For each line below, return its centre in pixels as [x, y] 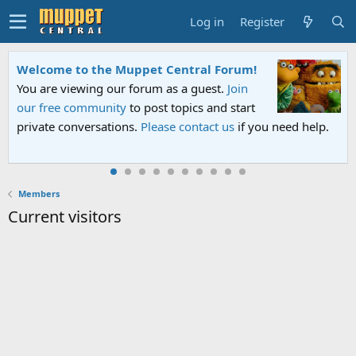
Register [262, 21]
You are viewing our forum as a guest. [122, 88]
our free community [72, 107]
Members [39, 193]
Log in [207, 21]
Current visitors [65, 217]
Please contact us [188, 126]
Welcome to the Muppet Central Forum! [137, 69]
